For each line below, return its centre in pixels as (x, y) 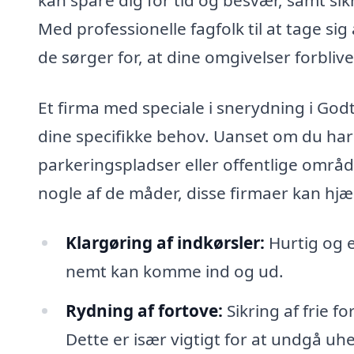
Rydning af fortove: (144, 311)
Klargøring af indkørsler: (165, 243)
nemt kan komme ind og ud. (174, 271)
